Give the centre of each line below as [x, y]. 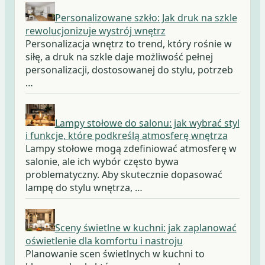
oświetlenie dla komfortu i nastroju [104, 240]
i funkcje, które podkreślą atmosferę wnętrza [126, 136]
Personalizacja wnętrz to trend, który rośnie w [128, 44]
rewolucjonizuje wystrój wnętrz [95, 31]
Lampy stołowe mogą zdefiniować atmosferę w [131, 149]
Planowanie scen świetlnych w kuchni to [115, 253]
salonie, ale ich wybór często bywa [102, 162]
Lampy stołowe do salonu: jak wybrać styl [147, 123]
